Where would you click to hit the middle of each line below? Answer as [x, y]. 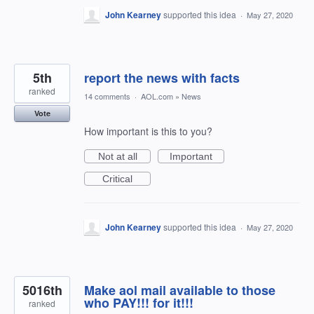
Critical [117, 179]
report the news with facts [162, 78]
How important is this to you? [148, 131]
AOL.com [157, 96]
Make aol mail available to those [180, 290]
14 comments [107, 96]
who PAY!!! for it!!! [139, 303]
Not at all [117, 156]
